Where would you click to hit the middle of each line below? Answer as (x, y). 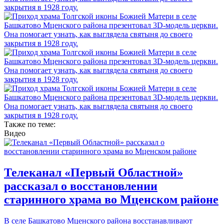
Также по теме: (31, 124)
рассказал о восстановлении (81, 186)
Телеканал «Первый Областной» (93, 173)
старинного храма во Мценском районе (111, 200)
